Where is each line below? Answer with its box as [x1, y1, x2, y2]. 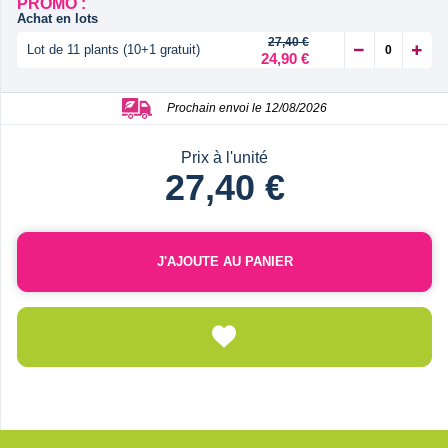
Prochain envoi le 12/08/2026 [167, 100, 327, 115]
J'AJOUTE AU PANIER [156, 253, 293, 269]
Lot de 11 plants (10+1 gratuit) [27, 41, 200, 57]
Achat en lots [17, 10, 98, 26]
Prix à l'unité [181, 148, 268, 166]
